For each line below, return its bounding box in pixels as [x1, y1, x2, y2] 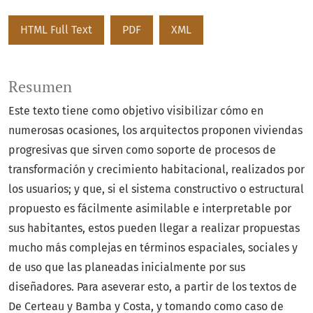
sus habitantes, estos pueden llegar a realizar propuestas [8, 221, 300, 235]
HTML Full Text [20, 23, 92, 37]
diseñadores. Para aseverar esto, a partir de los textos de [8, 280, 297, 294]
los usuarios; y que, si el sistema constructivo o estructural [8, 182, 304, 196]
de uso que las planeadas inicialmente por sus [8, 261, 245, 275]
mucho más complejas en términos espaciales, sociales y [8, 241, 298, 255]
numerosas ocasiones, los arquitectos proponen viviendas [8, 124, 303, 138]
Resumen [8, 77, 72, 97]
